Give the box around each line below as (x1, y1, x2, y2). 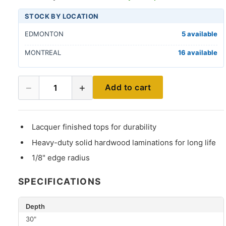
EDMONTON (25, 30, 64, 38)
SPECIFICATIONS (18, 176, 101, 187)
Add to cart (105, 82, 151, 93)
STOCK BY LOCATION (25, 12, 99, 20)
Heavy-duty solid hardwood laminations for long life (32, 137, 216, 147)
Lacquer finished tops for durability (32, 122, 157, 132)
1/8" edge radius (32, 153, 90, 163)
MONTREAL (25, 48, 61, 56)
